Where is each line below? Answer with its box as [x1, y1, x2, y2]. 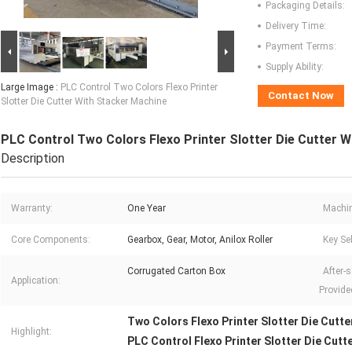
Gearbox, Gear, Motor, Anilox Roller [127, 234, 273, 246]
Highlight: [11, 326, 52, 338]
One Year [127, 203, 166, 214]
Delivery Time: [266, 20, 326, 32]
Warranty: [11, 203, 53, 214]
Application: [11, 275, 60, 287]
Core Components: [11, 234, 90, 246]
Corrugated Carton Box [127, 266, 225, 277]
